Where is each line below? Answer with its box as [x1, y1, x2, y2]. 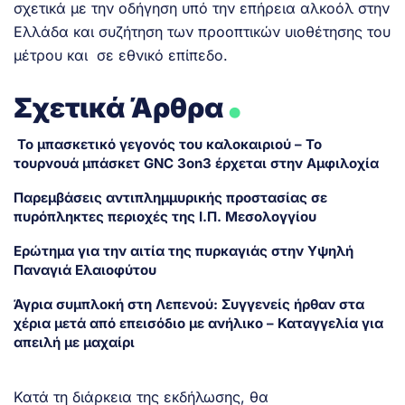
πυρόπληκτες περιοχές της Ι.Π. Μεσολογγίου [14, 207, 316, 225]
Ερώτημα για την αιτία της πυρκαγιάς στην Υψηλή [14, 241, 353, 259]
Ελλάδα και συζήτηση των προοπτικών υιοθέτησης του [14, 22, 391, 41]
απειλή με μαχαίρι [14, 333, 135, 351]
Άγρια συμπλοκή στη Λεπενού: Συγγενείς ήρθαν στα [14, 295, 364, 313]
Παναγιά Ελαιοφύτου [14, 260, 156, 278]
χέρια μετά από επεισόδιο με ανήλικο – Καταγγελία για [14, 314, 383, 332]
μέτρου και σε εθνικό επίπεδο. [14, 45, 228, 64]
